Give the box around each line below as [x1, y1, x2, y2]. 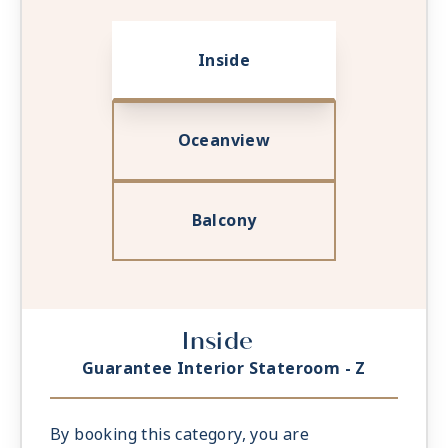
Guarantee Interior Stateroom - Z [82, 357, 366, 381]
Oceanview [177, 129, 271, 153]
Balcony [191, 209, 257, 233]
